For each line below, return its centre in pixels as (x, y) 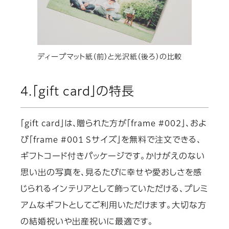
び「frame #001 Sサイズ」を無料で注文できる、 (111, 141)
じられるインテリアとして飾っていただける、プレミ (114, 190)
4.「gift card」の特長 (78, 92)
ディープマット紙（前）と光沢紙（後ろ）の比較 (110, 58)
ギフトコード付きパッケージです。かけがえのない (113, 157)
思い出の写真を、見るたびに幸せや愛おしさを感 (111, 174)
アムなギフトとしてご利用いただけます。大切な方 (114, 206)
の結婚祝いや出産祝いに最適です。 (87, 223)
